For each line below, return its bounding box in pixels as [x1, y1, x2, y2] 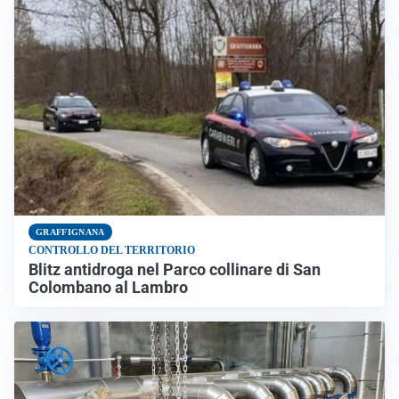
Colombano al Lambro [28, 279, 188, 297]
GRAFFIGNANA [36, 227, 105, 238]
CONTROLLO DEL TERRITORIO [28, 244, 195, 257]
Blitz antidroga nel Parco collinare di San [28, 261, 321, 280]
